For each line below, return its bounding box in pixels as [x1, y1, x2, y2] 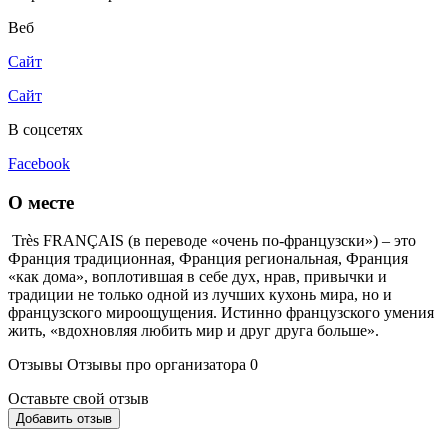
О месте [8, 191, 74, 213]
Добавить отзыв [16, 411, 112, 427]
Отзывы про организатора [67, 356, 246, 374]
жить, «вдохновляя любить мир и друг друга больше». [8, 322, 379, 340]
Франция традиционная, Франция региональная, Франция [8, 250, 408, 268]
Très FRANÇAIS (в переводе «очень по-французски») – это [8, 232, 416, 250]
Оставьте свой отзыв [8, 390, 149, 408]
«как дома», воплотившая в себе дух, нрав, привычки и [8, 268, 387, 286]
